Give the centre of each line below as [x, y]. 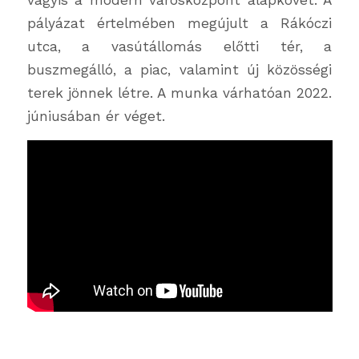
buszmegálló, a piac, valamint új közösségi [179, 69]
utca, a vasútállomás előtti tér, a [179, 46]
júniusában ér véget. [96, 116]
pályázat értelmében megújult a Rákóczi [179, 23]
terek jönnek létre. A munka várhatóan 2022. [179, 93]
